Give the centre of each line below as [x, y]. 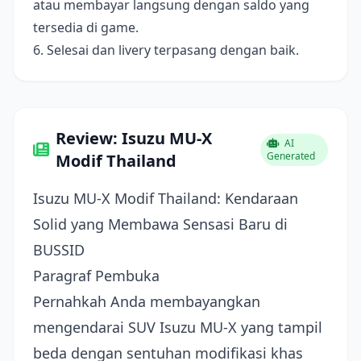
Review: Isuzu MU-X [134, 138]
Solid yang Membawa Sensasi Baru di [160, 224]
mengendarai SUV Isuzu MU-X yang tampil [178, 327]
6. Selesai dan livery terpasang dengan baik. [166, 50]
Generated [290, 156]
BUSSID [59, 250]
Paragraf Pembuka [96, 276]
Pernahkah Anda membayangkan [147, 301]
